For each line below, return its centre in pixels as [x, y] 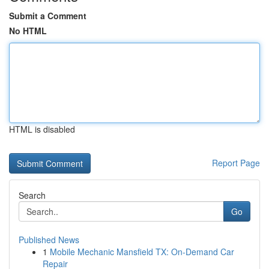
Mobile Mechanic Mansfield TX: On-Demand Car [142, 252]
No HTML [28, 31]
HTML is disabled [42, 129]
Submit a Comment [48, 16]
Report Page [236, 163]
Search [32, 195]
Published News [49, 240]
